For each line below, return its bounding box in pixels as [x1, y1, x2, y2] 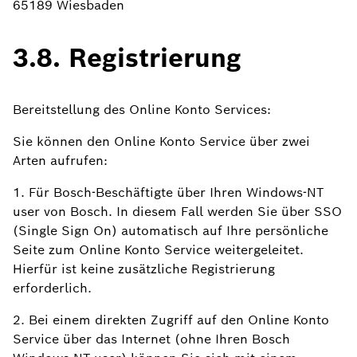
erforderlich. [13, 280, 92, 296]
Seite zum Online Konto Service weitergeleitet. [13, 241, 304, 258]
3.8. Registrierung [13, 41, 241, 74]
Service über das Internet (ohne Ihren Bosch [13, 331, 290, 347]
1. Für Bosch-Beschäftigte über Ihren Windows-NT [13, 184, 324, 201]
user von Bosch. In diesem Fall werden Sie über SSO [13, 203, 342, 220]
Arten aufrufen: [13, 152, 108, 169]
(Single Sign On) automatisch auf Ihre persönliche [13, 222, 328, 239]
